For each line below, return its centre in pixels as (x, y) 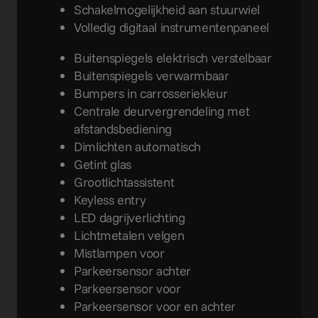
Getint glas (103, 164)
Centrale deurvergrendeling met (162, 111)
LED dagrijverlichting (130, 217)
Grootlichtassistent (124, 182)
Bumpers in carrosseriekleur (151, 93)
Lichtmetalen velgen (129, 235)
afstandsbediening (123, 128)
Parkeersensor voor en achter (155, 306)
